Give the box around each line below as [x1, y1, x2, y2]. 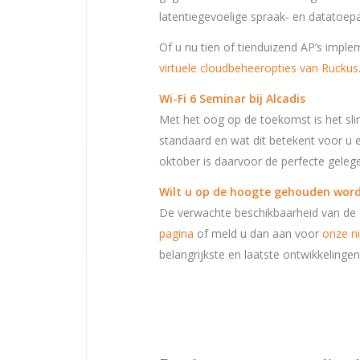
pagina [159, 226, 194, 242]
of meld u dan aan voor [194, 226, 322, 242]
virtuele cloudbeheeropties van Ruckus [159, 60, 358, 76]
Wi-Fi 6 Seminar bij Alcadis [159, 91, 305, 107]
